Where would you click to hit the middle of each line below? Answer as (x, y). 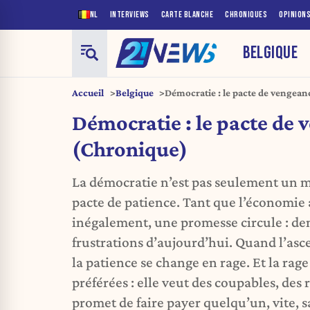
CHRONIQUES (246, 15)
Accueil (88, 92)
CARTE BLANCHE (187, 15)
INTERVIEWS (129, 15)
